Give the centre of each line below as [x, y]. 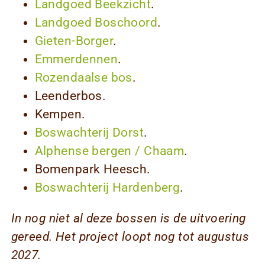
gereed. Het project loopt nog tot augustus [130, 236]
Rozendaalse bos [83, 77]
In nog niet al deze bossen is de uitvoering [128, 218]
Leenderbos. [70, 96]
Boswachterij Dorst [89, 132]
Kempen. [60, 114]
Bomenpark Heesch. [93, 169]
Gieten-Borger [74, 41]
